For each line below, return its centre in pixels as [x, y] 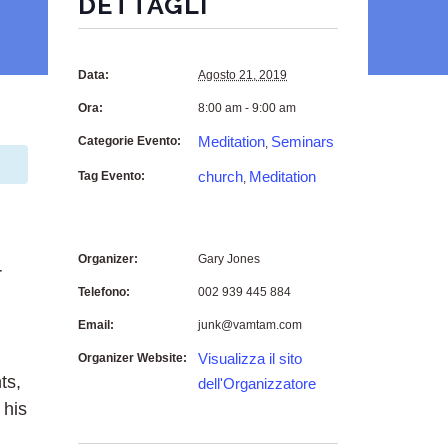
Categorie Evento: [129, 141]
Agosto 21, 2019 [242, 75]
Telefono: [104, 292]
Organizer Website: [132, 358]
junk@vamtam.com [250, 325]
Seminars [302, 141]
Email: [96, 325]
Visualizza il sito [250, 358]
